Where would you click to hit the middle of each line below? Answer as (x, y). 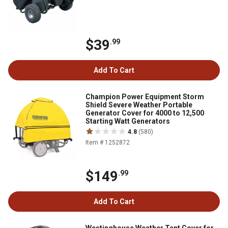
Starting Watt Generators (128, 121)
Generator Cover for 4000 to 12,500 (145, 113)
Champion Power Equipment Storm (145, 97)
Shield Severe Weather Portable (139, 105)
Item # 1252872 (108, 142)
